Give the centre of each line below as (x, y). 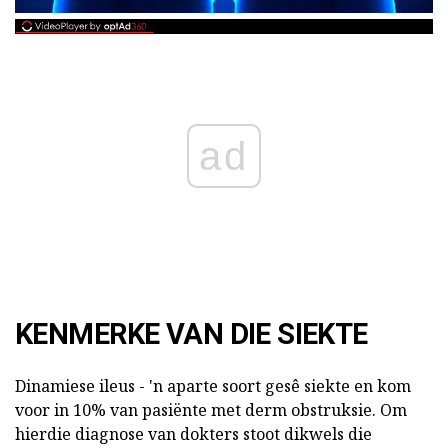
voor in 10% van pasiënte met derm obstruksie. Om (211, 409)
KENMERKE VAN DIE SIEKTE (191, 333)
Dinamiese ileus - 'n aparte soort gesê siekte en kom (213, 385)
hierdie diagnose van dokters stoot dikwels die (193, 433)
